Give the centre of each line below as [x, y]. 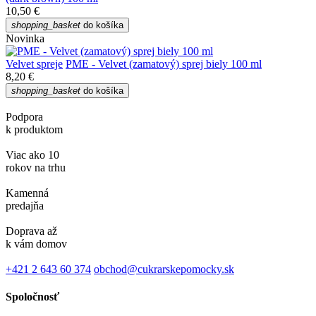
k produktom [34, 130]
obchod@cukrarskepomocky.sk [164, 269]
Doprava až [31, 231]
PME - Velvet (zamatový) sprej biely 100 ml [164, 64]
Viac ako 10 [32, 155]
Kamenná [27, 193]
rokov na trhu [36, 168]
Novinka [25, 39]
